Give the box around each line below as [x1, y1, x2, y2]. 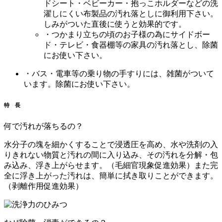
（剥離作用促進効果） [4, 182, 83, 191]
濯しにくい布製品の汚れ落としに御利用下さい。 [44, 9, 218, 18]
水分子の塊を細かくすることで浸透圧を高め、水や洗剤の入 [4, 140, 218, 149]
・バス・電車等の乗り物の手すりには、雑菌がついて [24, 69, 214, 78]
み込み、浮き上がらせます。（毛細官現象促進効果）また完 [4, 161, 218, 170]
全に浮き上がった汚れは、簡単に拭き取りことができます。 [4, 171, 218, 180]
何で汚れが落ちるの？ [4, 122, 83, 131]
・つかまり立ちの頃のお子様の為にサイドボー [44, 30, 210, 39]
